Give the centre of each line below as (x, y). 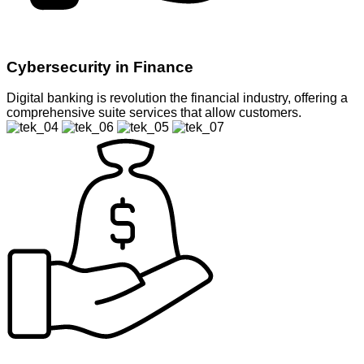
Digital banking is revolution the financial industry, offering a (177, 98)
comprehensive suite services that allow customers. (154, 113)
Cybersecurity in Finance (100, 67)
